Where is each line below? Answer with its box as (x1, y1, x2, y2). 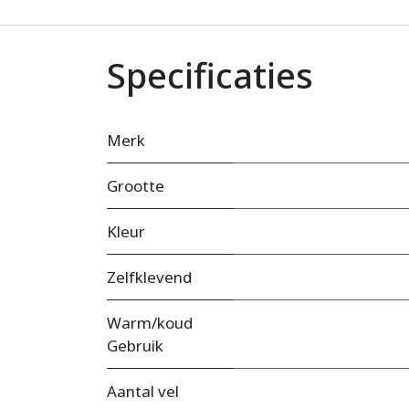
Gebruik (107, 335, 163, 357)
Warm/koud (107, 312, 193, 334)
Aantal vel (107, 381, 179, 403)
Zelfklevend (107, 267, 192, 288)
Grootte (107, 175, 164, 197)
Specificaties (107, 51, 313, 100)
